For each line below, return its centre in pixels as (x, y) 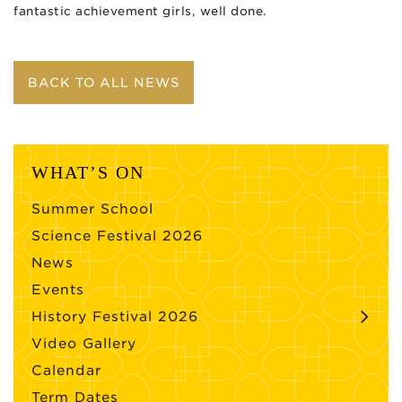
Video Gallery (84, 343)
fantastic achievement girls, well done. (140, 11)
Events (58, 289)
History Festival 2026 (115, 316)
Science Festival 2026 (117, 236)
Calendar (66, 370)
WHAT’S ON (88, 172)
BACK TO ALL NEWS (104, 82)
